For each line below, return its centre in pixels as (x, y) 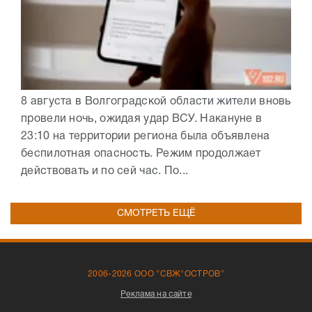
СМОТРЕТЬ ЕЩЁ (156, 213)
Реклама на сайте (156, 294)
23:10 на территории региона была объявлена (146, 136)
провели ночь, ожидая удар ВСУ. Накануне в (142, 119)
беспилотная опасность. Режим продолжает (141, 154)
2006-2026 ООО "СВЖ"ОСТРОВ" (156, 274)
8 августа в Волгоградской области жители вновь (156, 101)
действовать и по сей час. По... (105, 171)
